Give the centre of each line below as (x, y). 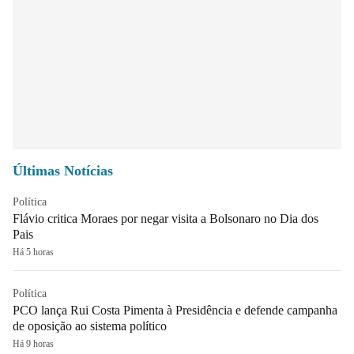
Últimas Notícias (63, 170)
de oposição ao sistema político (90, 326)
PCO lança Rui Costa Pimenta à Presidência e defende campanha (175, 310)
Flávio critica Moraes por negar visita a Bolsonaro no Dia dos (166, 218)
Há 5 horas (33, 252)
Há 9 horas (33, 343)
